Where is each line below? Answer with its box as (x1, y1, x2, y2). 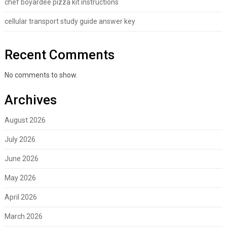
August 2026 (4, 116, 46, 124)
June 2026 (4, 154, 39, 163)
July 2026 (4, 135, 35, 143)
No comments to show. (4, 70, 78, 79)
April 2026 (4, 193, 37, 201)
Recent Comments (4, 47, 115, 62)
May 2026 (4, 173, 36, 182)
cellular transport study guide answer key (4, 17, 135, 25)
